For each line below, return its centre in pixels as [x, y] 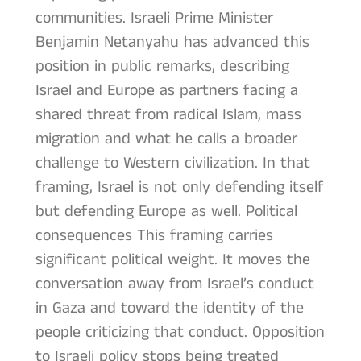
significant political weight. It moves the [172, 259]
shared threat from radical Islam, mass [168, 114]
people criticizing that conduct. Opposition [180, 332]
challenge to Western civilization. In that [172, 163]
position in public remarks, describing [162, 66]
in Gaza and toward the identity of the [169, 308]
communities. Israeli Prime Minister [154, 18]
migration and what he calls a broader [166, 139]
